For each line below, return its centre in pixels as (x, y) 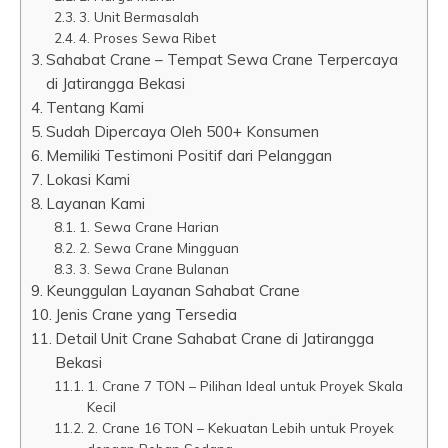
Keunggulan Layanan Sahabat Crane (173, 290)
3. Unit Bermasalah (138, 16)
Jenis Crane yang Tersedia (146, 314)
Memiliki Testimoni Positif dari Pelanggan (189, 155)
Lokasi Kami (88, 179)
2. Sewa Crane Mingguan (158, 247)
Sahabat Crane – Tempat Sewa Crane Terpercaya (222, 59)
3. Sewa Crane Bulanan (153, 268)
